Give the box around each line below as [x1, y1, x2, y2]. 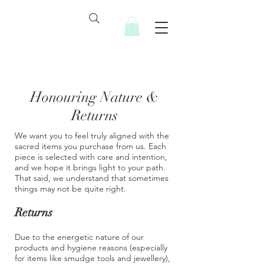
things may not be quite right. [15, 183, 126, 194]
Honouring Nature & [30, 88, 159, 107]
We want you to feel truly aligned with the [15, 130, 169, 141]
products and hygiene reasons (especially [15, 242, 167, 253]
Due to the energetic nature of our [15, 232, 144, 243]
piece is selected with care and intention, [15, 151, 167, 163]
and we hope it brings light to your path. [15, 162, 166, 173]
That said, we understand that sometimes [15, 173, 169, 184]
